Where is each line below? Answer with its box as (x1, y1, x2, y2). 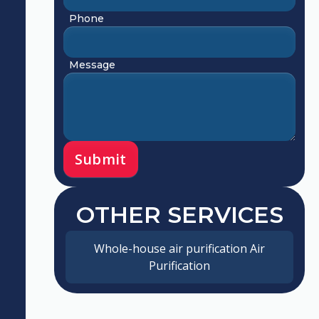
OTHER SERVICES (75, 201, 283, 229)
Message (68, 58, 115, 72)
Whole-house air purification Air (94, 241, 265, 257)
